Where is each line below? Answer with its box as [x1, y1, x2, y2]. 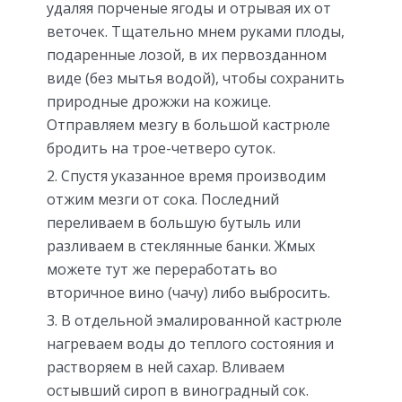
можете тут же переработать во [47, 259, 277, 280]
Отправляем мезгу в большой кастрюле [47, 115, 330, 135]
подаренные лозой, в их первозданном [47, 45, 327, 66]
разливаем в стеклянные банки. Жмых [47, 236, 315, 257]
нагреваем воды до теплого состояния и [47, 334, 334, 354]
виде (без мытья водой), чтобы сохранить [47, 68, 345, 89]
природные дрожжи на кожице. [47, 92, 271, 112]
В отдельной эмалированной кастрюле [61, 310, 342, 331]
